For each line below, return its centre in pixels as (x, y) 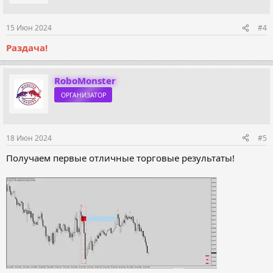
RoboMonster (85, 81)
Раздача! (27, 48)
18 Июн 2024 (29, 138)
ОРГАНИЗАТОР (83, 95)
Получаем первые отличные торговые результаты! (120, 158)
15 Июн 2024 (29, 28)
